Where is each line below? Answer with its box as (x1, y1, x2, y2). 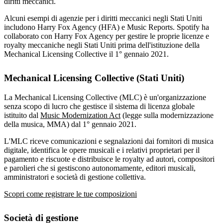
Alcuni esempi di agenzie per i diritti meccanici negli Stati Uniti (4, 14, 202, 23)
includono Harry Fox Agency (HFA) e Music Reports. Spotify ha (4, 23, 209, 32)
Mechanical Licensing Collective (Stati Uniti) (4, 73, 184, 84)
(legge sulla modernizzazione (120, 111, 214, 120)
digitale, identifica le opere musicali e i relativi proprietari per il (4, 146, 200, 155)
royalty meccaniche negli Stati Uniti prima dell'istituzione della (4, 41, 200, 50)
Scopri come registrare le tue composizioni (4, 190, 137, 199)
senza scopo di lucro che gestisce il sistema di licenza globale (4, 102, 195, 111)
